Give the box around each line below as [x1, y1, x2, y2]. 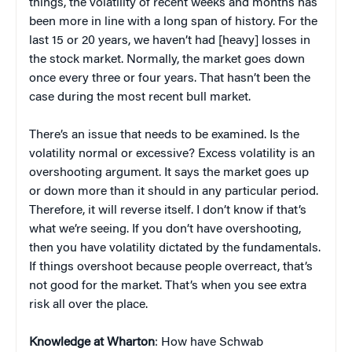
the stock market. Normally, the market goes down [29, 53, 305, 67]
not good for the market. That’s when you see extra [29, 280, 306, 293]
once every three [29, 72, 120, 86]
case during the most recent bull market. [29, 91, 251, 104]
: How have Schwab [155, 336, 263, 350]
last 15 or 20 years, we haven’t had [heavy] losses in [29, 35, 310, 48]
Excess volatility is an [198, 148, 315, 161]
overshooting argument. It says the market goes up [29, 167, 309, 180]
